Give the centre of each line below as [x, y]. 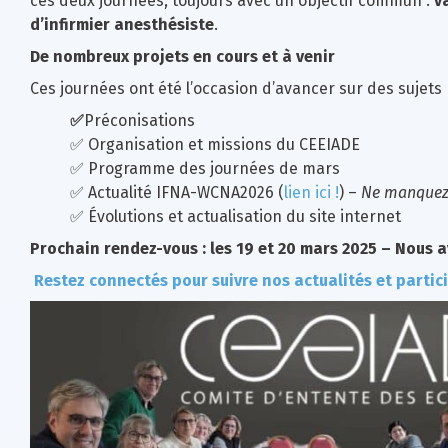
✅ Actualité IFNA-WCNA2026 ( [177, 192]
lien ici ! [311, 192]
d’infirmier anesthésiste [122, 24]
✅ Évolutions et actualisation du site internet [235, 216]
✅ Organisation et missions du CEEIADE [215, 144]
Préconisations [139, 120]
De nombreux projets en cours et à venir [182, 56]
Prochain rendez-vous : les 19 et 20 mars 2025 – [212, 248]
